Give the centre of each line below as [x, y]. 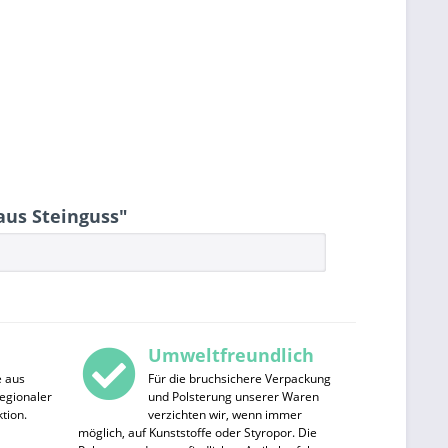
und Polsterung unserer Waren [233, 397]
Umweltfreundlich [230, 355]
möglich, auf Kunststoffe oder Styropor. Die [197, 433]
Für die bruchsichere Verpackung [239, 379]
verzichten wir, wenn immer [224, 415]
